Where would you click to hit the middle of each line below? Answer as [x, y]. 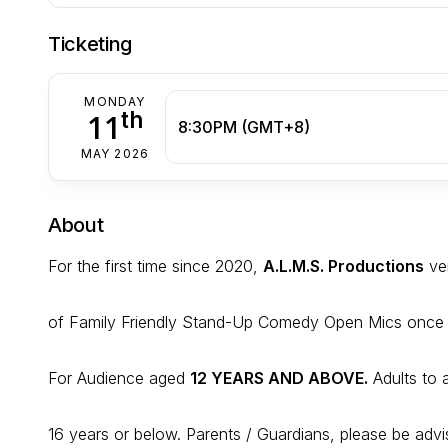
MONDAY [115, 102]
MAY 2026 [115, 154]
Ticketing [90, 44]
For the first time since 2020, [155, 266]
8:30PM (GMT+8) [244, 127]
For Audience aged [119, 378]
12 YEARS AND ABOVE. [279, 378]
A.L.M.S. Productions [343, 266]
